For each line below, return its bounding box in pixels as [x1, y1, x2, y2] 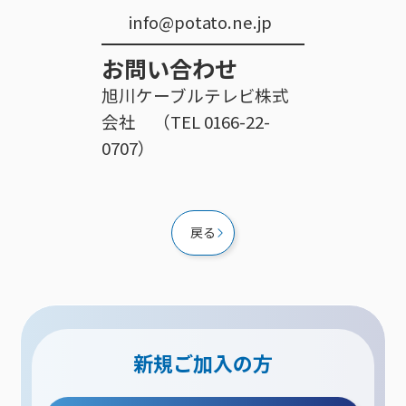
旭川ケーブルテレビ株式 [101, 82, 290, 107]
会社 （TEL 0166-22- [101, 108, 270, 133]
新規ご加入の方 [133, 348, 273, 378]
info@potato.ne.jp [129, 9, 272, 34]
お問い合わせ [101, 51, 237, 84]
